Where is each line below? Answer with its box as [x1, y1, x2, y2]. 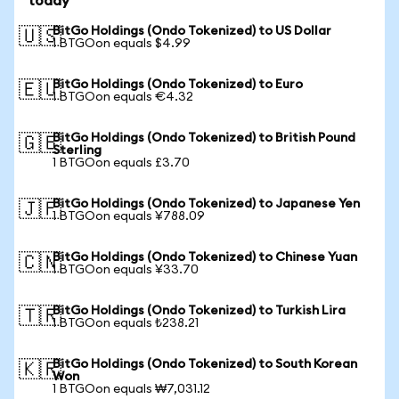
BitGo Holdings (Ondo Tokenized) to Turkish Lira [53, 305, 346, 317]
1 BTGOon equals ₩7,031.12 [53, 383, 210, 395]
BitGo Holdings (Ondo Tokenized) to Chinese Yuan [53, 251, 357, 264]
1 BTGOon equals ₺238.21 [53, 317, 199, 330]
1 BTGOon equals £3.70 [53, 157, 190, 169]
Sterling [53, 144, 102, 157]
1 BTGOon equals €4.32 [53, 91, 193, 103]
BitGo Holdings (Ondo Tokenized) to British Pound [53, 132, 355, 144]
